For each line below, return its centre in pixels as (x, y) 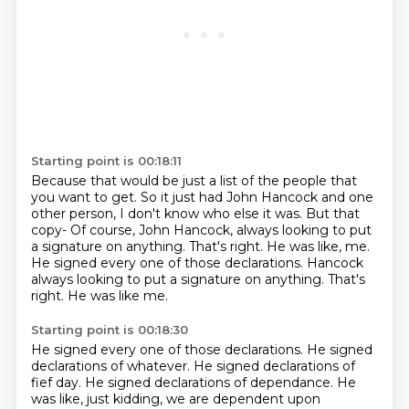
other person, (75, 214)
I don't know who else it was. (212, 214)
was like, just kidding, (98, 399)
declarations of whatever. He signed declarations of (193, 366)
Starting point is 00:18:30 (109, 330)
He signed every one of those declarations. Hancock (197, 263)
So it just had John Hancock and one (257, 197)
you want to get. (85, 197)
